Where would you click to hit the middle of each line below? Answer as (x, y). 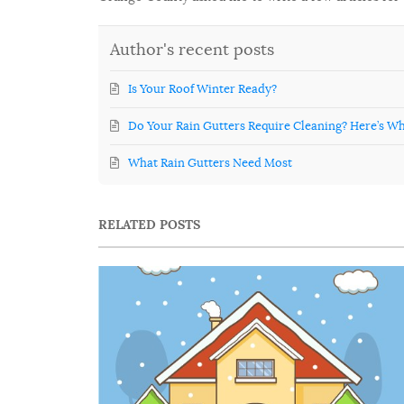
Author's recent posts (193, 50)
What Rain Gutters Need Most (211, 163)
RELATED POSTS (149, 224)
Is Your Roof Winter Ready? (203, 89)
